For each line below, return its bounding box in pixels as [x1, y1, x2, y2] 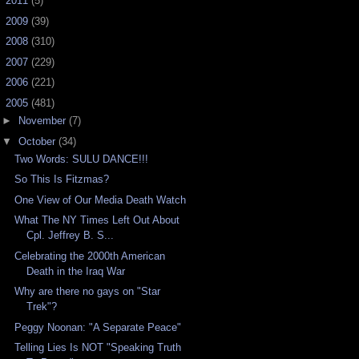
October [18, 135, 58, 147]
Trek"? [26, 301, 58, 313]
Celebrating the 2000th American [14, 249, 166, 262]
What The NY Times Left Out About [14, 214, 180, 227]
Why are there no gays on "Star [14, 285, 161, 298]
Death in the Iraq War [26, 264, 126, 277]
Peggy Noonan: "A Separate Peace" [14, 321, 182, 333]
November [18, 115, 69, 127]
